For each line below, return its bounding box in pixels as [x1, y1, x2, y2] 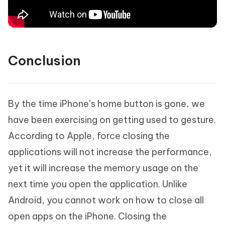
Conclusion [8, 52, 81, 69]
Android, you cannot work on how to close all [8, 194, 204, 206]
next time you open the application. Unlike [8, 178, 187, 190]
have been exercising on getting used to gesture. [8, 114, 216, 126]
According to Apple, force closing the [8, 130, 170, 142]
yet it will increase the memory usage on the [8, 162, 198, 174]
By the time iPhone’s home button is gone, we [8, 97, 205, 109]
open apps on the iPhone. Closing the [8, 210, 167, 222]
